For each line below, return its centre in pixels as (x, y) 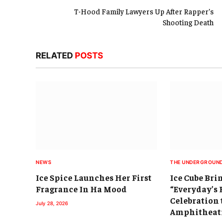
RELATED (55, 56)
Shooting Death (188, 22)
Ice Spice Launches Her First (94, 178)
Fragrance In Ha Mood (81, 189)
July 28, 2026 (52, 203)
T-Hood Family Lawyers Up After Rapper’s (144, 11)
